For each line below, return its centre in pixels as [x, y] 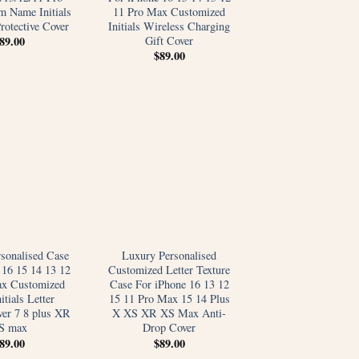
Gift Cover [169, 40]
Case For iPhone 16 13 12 [169, 284]
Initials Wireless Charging [169, 26]
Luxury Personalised [169, 256]
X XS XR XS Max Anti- [169, 313]
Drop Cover [169, 328]
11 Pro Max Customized [169, 11]
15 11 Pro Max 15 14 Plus [169, 299]
